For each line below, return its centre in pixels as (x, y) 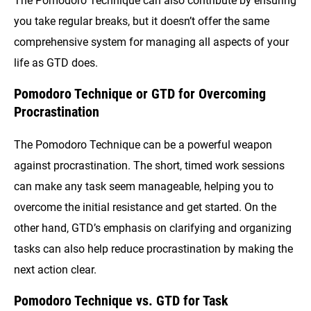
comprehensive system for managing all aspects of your (151, 42)
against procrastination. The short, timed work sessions (149, 166)
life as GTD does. (56, 62)
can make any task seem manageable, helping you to (144, 187)
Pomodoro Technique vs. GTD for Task (121, 301)
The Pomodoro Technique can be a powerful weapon (143, 145)
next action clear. (55, 270)
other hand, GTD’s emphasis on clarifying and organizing (153, 228)
